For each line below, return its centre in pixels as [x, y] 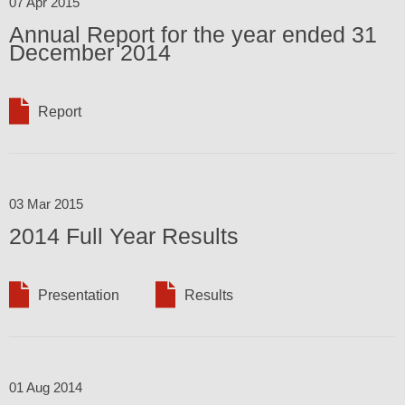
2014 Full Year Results [124, 235]
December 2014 [90, 52]
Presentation [79, 295]
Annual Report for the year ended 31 [193, 34]
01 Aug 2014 [46, 387]
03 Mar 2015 [46, 203]
